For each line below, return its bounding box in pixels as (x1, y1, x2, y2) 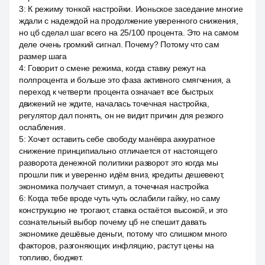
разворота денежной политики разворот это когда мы (19, 158, 218, 167)
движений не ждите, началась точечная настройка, (19, 99, 209, 108)
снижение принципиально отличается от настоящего (19, 146, 218, 156)
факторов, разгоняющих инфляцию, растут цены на (19, 241, 215, 250)
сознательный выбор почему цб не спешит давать (19, 217, 206, 227)
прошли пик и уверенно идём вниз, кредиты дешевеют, (19, 170, 225, 179)
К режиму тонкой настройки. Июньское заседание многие (28, 4, 243, 14)
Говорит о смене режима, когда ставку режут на (28, 63, 206, 73)
